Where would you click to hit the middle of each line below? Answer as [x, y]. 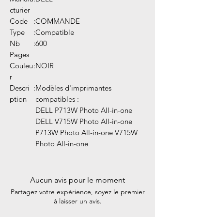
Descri [20, 88]
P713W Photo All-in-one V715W [86, 133]
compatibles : [57, 99]
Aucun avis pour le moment [77, 180]
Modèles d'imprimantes [73, 88]
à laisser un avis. [77, 201]
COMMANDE [58, 21]
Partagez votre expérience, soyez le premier [77, 192]
